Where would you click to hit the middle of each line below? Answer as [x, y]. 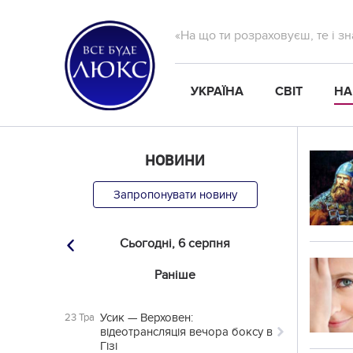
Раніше [175, 275]
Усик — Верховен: [147, 318]
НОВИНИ [175, 160]
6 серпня [204, 243]
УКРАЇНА [217, 91]
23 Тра [80, 318]
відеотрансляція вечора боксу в [186, 332]
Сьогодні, [147, 243]
